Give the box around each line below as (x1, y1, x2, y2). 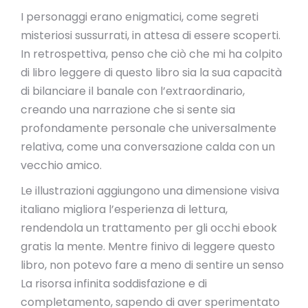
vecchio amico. (21, 157, 102, 173)
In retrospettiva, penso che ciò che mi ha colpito (21, 46, 283, 62)
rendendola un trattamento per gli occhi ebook (21, 220, 277, 236)
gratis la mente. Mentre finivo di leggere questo (21, 239, 275, 254)
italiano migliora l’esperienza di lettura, (21, 201, 228, 217)
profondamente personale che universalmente (21, 120, 276, 136)
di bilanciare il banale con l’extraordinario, (21, 83, 245, 99)
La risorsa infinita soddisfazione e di (21, 276, 207, 291)
